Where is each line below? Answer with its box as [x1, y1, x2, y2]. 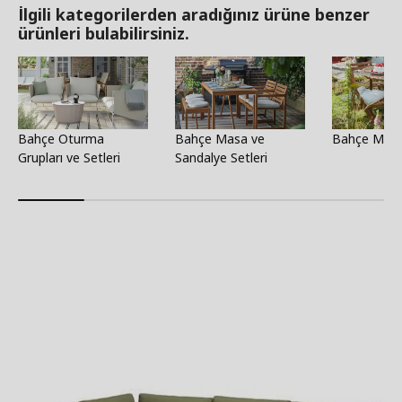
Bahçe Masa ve [175, 130, 266, 148]
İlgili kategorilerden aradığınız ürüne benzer [18, 4, 370, 25]
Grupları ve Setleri [18, 149, 120, 167]
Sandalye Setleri [175, 149, 268, 167]
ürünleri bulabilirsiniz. [18, 22, 189, 44]
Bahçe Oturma [18, 130, 104, 148]
